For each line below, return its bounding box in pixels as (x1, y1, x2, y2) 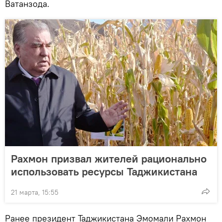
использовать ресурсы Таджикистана (11, 164, 197, 178)
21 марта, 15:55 (11, 187, 58, 197)
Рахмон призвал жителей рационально (11, 151, 207, 166)
